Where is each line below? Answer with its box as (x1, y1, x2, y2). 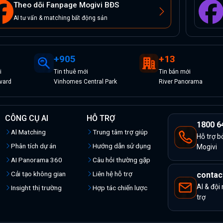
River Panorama (159, 78, 203, 86)
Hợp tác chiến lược (92, 184, 147, 192)
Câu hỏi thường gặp (92, 156, 150, 164)
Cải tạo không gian (11, 170, 66, 178)
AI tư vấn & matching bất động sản (13, 14, 108, 22)
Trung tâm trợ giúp (92, 128, 148, 136)
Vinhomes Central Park (53, 78, 117, 86)
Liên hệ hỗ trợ (92, 170, 132, 178)
